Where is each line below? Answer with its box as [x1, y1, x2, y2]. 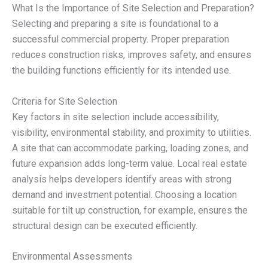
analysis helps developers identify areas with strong [12, 173, 232, 185]
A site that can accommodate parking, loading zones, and [12, 142, 248, 154]
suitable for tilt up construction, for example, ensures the [12, 204, 248, 216]
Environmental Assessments [12, 251, 132, 263]
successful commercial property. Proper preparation [12, 33, 229, 45]
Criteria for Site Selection [12, 95, 117, 107]
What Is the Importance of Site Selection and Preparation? [12, 2, 254, 14]
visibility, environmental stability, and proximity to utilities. [12, 126, 251, 138]
